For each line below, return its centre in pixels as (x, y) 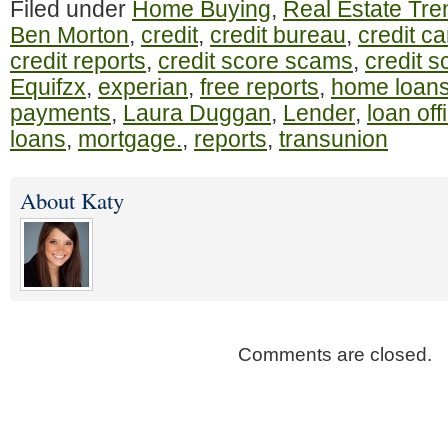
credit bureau (278, 35)
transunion (333, 139)
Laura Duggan (197, 113)
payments (60, 113)
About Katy (72, 200)
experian (143, 87)
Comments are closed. (335, 354)
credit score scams (255, 61)
